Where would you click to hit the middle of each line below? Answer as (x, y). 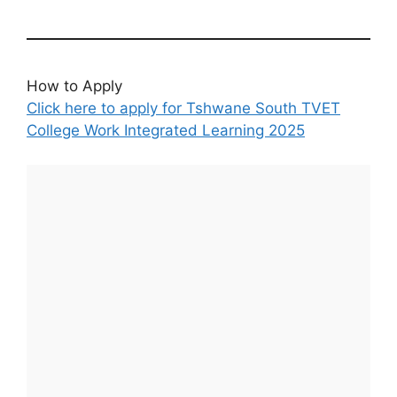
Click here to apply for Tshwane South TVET (183, 109)
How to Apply (74, 86)
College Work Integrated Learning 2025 (166, 131)
